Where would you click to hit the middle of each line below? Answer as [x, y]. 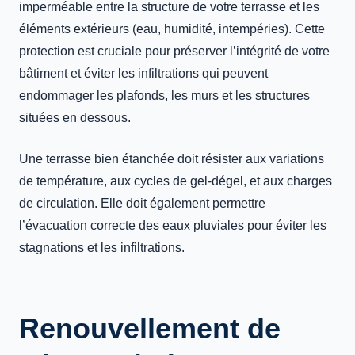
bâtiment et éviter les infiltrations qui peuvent [143, 73]
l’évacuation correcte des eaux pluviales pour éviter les [173, 225]
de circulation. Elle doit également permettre [142, 203]
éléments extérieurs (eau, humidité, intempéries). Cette [172, 29]
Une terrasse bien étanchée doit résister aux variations [172, 159]
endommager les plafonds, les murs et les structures [164, 95]
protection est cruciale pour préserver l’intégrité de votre [174, 51]
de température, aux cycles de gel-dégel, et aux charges [176, 181]
